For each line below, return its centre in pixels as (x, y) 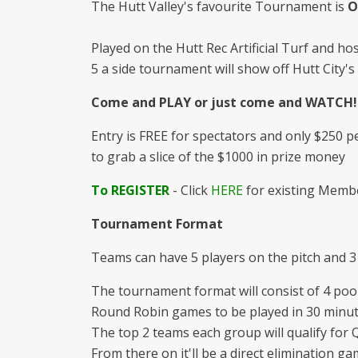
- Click (190, 190)
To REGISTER (130, 190)
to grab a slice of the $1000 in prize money (218, 157)
